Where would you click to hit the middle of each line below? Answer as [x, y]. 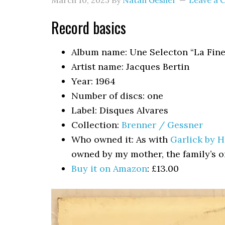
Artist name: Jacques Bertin [130, 67]
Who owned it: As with [121, 139]
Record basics [89, 27]
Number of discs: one [117, 96]
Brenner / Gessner [162, 125]
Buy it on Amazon [109, 168]
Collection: [96, 125]
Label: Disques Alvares [120, 110]
